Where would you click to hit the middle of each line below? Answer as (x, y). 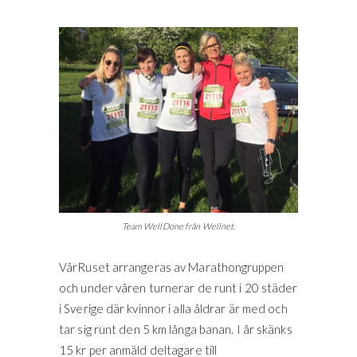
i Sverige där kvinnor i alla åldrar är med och (173, 308)
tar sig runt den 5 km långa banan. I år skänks (176, 329)
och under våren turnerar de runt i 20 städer (178, 287)
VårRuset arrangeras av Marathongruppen (171, 267)
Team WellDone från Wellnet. (178, 226)
